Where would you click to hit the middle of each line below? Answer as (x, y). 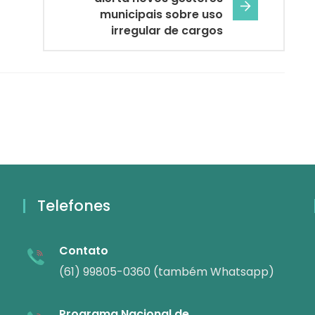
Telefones (74, 206)
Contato (84, 251)
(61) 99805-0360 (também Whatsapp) (167, 272)
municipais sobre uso (161, 15)
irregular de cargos (167, 31)
